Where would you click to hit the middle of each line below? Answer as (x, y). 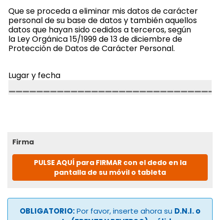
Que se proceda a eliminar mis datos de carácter (103, 11)
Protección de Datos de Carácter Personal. (91, 48)
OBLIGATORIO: (47, 211)
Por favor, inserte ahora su (124, 211)
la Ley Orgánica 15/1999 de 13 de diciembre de (95, 39)
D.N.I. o (187, 211)
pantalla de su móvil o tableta (110, 173)
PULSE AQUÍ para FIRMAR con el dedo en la (110, 163)
